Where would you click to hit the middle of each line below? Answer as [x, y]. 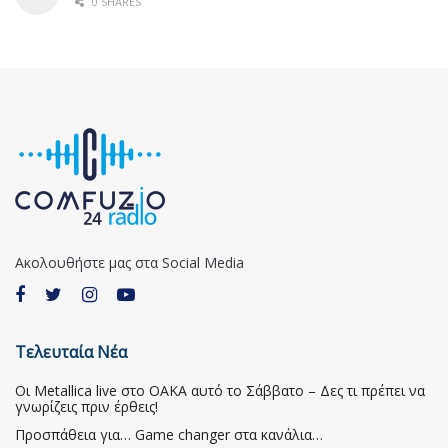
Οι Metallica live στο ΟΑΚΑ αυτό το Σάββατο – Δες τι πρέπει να [220, 390]
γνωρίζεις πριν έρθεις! [86, 406]
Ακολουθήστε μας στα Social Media [129, 262]
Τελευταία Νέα [71, 351]
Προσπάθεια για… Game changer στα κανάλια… [169, 434]
